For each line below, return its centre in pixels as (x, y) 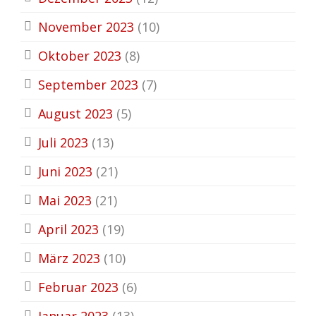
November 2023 (86, 26)
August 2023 (75, 113)
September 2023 (88, 84)
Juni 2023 (65, 171)
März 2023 (69, 258)
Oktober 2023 (80, 55)
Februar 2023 (78, 287)
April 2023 (68, 229)
